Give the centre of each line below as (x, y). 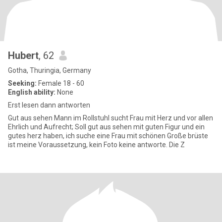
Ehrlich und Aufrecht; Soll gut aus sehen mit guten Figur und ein (106, 127)
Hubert (23, 55)
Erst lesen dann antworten (49, 105)
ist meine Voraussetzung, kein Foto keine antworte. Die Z (96, 145)
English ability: (32, 92)
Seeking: (22, 83)
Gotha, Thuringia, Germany (50, 70)
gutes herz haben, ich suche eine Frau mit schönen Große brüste (108, 136)
